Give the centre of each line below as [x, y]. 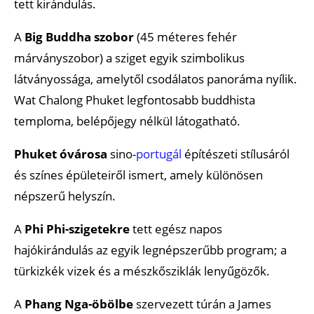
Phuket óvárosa [61, 153]
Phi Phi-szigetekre [77, 228]
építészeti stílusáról [235, 153]
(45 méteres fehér [185, 36]
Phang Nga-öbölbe [79, 303]
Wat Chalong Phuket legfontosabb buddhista [135, 100]
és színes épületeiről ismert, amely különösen [138, 175]
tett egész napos [176, 228]
